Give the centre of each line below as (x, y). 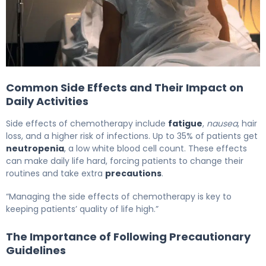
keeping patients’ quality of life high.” (82, 209)
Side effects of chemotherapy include (87, 123)
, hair (247, 123)
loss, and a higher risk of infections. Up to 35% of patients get (132, 136)
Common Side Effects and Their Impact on (125, 87)
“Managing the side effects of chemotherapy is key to (119, 196)
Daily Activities (47, 101)
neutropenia (35, 148)
